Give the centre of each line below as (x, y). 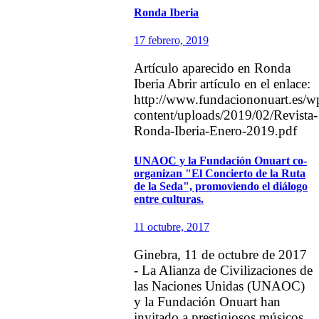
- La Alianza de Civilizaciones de (223, 271)
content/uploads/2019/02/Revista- (226, 115)
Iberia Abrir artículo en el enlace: (222, 84)
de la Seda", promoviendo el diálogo (221, 186)
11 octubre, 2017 (172, 226)
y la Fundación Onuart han (207, 302)
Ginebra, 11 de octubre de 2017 (220, 255)
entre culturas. (169, 199)
